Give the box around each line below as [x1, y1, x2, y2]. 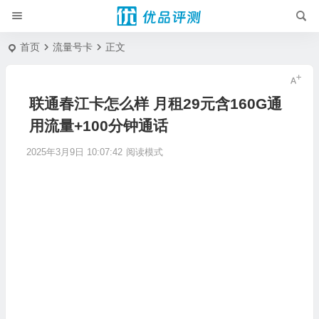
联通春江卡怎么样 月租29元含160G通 [28, 95, 282, 112]
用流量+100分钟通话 [28, 117, 168, 134]
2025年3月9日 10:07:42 [26, 147, 122, 157]
